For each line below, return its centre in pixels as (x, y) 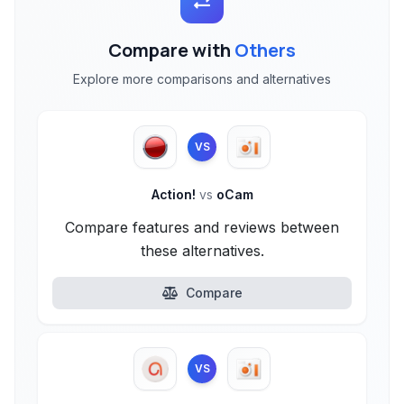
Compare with (171, 50)
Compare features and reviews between (202, 227)
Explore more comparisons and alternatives (202, 79)
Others (265, 50)
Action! (175, 194)
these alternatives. (202, 251)
